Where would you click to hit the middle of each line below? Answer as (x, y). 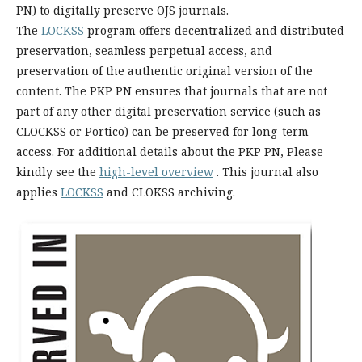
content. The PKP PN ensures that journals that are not (172, 91)
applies (38, 192)
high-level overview (156, 172)
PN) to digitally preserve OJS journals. (122, 10)
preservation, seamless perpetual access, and (144, 51)
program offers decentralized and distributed (214, 30)
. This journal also (266, 172)
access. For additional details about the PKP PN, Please (170, 152)
